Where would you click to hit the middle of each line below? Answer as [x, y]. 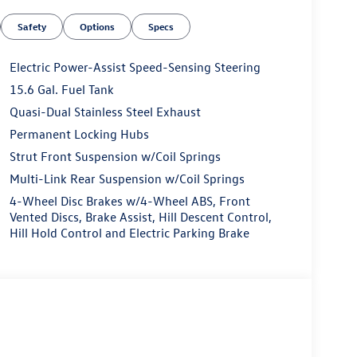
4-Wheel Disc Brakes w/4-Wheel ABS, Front [129, 201]
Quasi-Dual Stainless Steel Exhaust [105, 112]
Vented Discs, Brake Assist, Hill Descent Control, [140, 217]
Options [98, 26]
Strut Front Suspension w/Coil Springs [115, 156]
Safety [32, 26]
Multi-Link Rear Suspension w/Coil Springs [127, 178]
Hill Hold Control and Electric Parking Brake [129, 233]
